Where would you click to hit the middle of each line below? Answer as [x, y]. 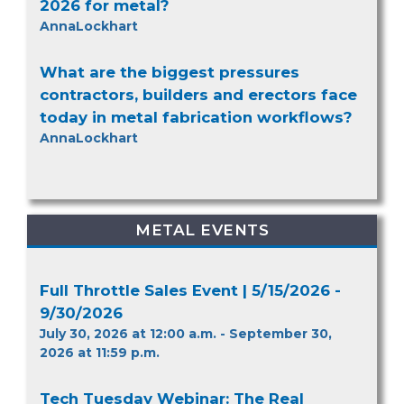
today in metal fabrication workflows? [196, 118]
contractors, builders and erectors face [198, 95]
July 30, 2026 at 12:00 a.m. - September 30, [186, 333]
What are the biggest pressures [170, 73]
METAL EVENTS [202, 230]
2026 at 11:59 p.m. [100, 352]
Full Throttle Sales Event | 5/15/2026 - [190, 290]
